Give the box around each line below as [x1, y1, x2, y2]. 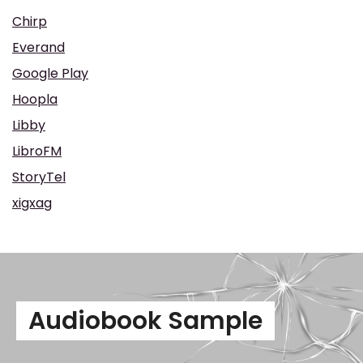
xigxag [12, 194, 52, 212]
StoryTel [12, 168, 66, 186]
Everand [12, 38, 65, 57]
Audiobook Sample [28, 304, 263, 338]
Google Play [12, 64, 88, 83]
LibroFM [12, 142, 62, 160]
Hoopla [12, 90, 58, 109]
